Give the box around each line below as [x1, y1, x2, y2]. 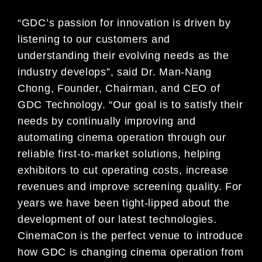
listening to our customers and [18, 33, 170, 45]
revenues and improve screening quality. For [18, 180, 243, 192]
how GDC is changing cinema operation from [18, 246, 244, 258]
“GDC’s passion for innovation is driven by [18, 16, 231, 29]
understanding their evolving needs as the [18, 49, 229, 61]
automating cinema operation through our [18, 131, 226, 143]
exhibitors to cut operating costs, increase [18, 164, 229, 176]
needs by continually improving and [18, 115, 196, 127]
